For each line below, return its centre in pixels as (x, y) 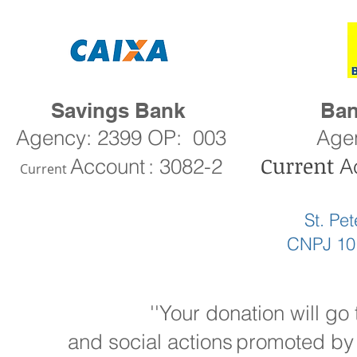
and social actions (151, 341)
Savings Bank (118, 110)
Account (108, 166)
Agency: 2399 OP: (99, 137)
